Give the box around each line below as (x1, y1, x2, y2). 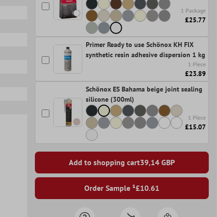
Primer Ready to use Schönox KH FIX (85, 40, 194, 49)
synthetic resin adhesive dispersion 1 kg (85, 50, 205, 59)
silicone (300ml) (85, 94, 134, 104)
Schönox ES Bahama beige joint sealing (85, 84, 202, 93)
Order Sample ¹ (84, 183, 136, 193)
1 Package (181, 7, 206, 15)
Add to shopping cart (68, 157, 140, 168)
